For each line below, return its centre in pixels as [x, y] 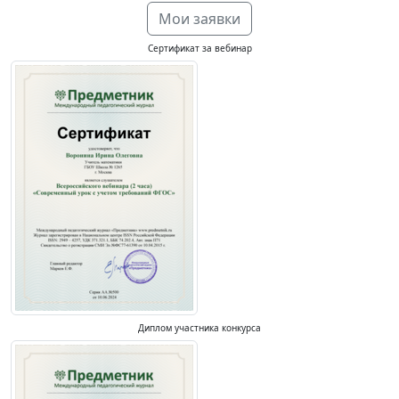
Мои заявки [199, 19]
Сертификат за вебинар [199, 48]
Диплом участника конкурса [199, 328]
